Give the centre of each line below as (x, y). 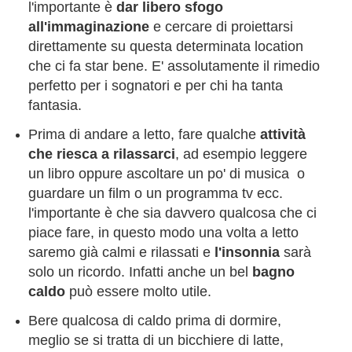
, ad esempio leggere (241, 154)
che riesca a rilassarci (101, 154)
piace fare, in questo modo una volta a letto (163, 232)
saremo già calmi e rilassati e (121, 252)
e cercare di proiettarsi (223, 26)
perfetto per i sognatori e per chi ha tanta (155, 85)
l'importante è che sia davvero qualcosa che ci (172, 213)
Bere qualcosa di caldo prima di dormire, (154, 320)
